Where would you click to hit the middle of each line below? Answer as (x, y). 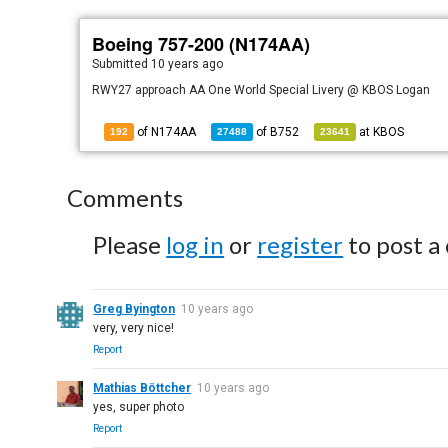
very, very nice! (134, 328)
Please (130, 244)
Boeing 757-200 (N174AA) (201, 44)
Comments (125, 197)
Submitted (122, 64)
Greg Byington (134, 309)
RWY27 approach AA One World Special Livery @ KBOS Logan (261, 90)
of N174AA (165, 132)
